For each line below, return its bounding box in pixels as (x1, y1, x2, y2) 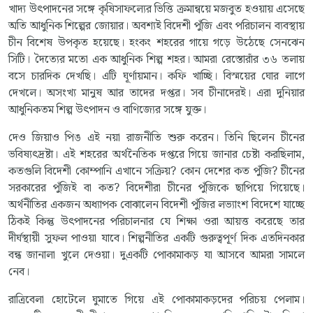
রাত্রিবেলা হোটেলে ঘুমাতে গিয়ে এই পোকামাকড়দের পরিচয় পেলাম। (8, 291, 305, 309)
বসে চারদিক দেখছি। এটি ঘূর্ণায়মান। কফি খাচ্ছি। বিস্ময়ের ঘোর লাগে (8, 67, 305, 85)
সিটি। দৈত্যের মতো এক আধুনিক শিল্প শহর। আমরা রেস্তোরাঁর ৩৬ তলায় (8, 50, 305, 68)
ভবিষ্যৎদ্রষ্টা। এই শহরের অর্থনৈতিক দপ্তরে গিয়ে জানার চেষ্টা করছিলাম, (8, 145, 305, 163)
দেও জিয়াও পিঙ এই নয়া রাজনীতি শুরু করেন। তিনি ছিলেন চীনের (8, 129, 305, 147)
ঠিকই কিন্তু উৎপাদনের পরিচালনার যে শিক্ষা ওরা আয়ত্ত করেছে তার (8, 212, 305, 231)
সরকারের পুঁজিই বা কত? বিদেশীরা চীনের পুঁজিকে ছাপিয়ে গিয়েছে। (8, 179, 305, 197)
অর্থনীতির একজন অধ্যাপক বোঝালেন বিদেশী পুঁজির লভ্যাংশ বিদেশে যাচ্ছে (8, 196, 305, 214)
